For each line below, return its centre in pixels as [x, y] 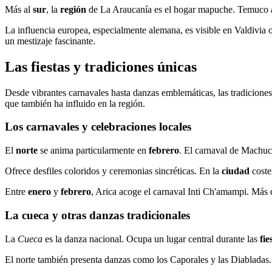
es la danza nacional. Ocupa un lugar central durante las [151, 239]
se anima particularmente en [93, 151]
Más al [19, 9]
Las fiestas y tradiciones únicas [101, 66]
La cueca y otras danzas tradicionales [97, 215]
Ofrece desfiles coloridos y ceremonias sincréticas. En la [113, 171]
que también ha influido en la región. [75, 103]
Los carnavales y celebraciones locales [98, 127]
